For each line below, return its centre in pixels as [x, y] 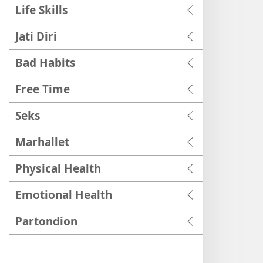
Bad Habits [45, 63]
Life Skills [42, 10]
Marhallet [42, 142]
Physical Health [58, 168]
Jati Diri [36, 36]
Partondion [46, 221]
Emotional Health [64, 195]
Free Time [43, 89]
